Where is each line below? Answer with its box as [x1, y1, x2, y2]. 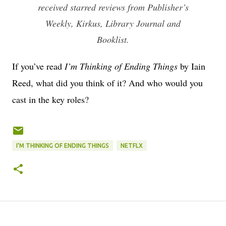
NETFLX [121, 142, 143, 149]
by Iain [180, 60, 205, 72]
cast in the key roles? [12, 93, 89, 105]
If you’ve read [12, 60, 65, 72]
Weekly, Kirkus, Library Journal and [45, 17, 181, 29]
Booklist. [97, 33, 129, 45]
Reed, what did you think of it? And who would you [12, 76, 203, 89]
